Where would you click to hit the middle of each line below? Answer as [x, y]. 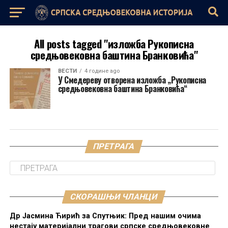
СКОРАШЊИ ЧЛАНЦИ [114, 197]
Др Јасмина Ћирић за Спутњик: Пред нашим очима [105, 216]
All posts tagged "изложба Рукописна [114, 44]
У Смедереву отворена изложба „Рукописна [132, 80]
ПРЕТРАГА [114, 146]
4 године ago [102, 71]
